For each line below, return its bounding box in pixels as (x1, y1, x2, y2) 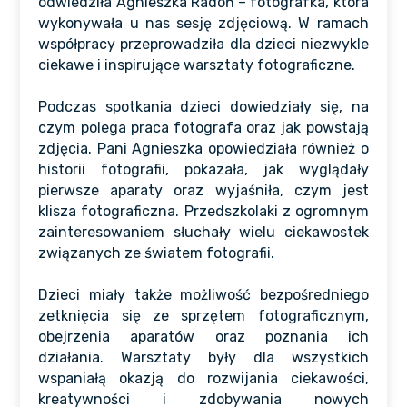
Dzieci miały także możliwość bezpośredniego (38, 286, 369, 303)
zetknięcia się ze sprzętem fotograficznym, (38, 307, 369, 324)
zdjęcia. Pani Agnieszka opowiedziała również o (38, 140, 369, 157)
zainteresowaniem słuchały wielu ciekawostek (38, 223, 369, 241)
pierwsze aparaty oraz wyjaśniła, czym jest (38, 182, 369, 199)
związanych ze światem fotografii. (38, 244, 275, 262)
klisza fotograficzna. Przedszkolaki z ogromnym (38, 203, 369, 220)
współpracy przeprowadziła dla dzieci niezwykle (38, 35, 369, 53)
